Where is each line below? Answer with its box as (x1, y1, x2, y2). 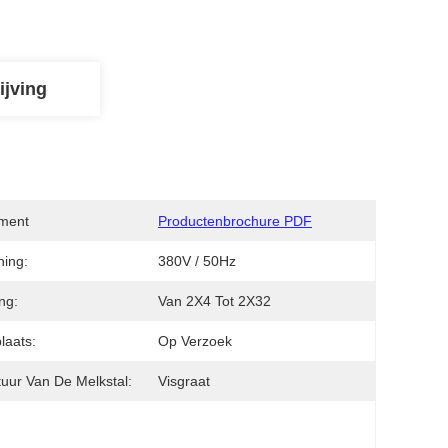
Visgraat (158, 373, 210, 389)
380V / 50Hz (158, 253, 236, 269)
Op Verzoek (158, 333, 232, 349)
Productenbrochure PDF (158, 213, 312, 229)
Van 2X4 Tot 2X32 (158, 293, 271, 309)
